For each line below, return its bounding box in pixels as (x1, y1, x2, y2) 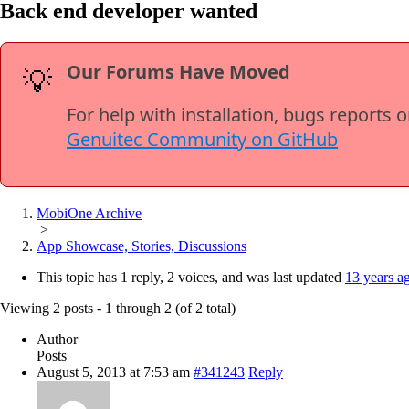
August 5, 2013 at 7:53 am (37, 363, 190, 380)
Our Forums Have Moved (67, 58, 290, 84)
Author (37, 330, 78, 347)
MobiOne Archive (37, 204, 142, 221)
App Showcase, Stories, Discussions (37, 237, 246, 254)
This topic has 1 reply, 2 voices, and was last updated (37, 268, 345, 285)
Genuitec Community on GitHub (67, 126, 338, 152)
